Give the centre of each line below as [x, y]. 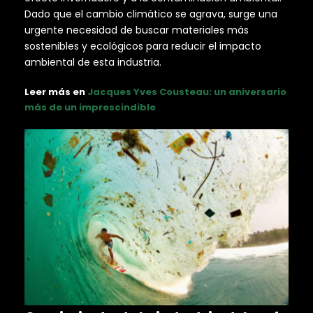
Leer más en [56, 92]
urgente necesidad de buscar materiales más [137, 30]
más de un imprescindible [90, 107]
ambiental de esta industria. [93, 62]
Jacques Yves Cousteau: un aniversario [187, 92]
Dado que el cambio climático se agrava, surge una [151, 14]
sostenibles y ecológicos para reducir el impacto [143, 46]
